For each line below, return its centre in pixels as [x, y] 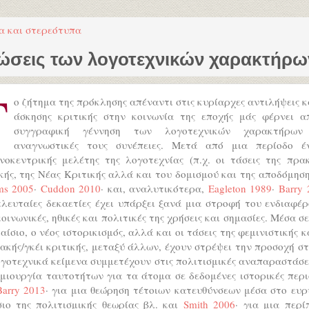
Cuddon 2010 [71, 188]
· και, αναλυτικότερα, [154, 188]
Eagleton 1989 [240, 188]
